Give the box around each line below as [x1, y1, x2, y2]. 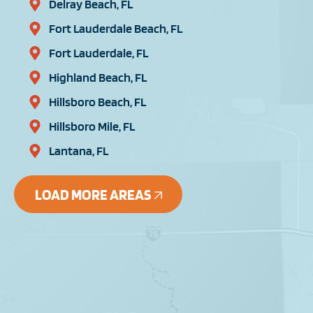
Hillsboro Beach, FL [49, 94, 146, 110]
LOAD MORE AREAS [35, 186, 151, 204]
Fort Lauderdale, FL [49, 45, 148, 61]
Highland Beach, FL [49, 70, 147, 85]
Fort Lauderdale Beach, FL [49, 21, 182, 36]
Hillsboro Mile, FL [49, 119, 135, 134]
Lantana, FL [49, 143, 108, 159]
